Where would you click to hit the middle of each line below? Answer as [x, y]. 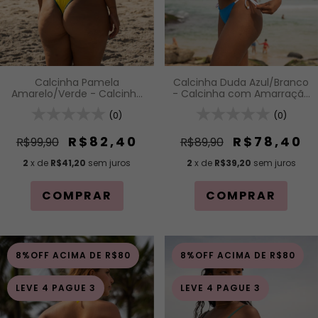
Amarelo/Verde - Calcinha [77, 94]
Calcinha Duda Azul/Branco [241, 83]
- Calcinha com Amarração [241, 94]
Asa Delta [77, 105]
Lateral [241, 105]
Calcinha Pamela [77, 83]
